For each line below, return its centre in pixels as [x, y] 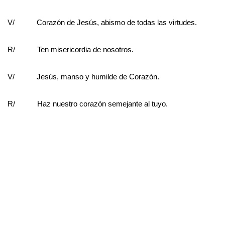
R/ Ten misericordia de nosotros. [71, 49]
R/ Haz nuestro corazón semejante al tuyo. [88, 103]
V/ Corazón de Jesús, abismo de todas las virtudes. [102, 22]
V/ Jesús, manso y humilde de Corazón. [83, 76]
